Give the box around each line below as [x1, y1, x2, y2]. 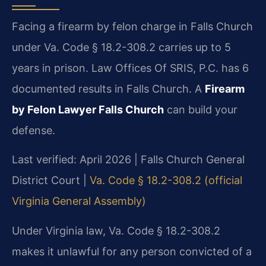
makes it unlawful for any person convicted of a [12, 245, 252, 258]
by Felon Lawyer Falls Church [12, 103, 164, 116]
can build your [164, 103, 237, 116]
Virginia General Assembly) [12, 195, 146, 208]
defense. [12, 123, 55, 137]
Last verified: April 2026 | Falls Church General [12, 153, 245, 166]
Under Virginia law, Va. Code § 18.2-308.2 [12, 224, 220, 237]
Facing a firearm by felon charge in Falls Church [12, 20, 253, 33]
